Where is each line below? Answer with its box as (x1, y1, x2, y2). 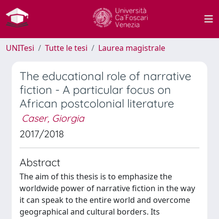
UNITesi (6, 43, 34, 53)
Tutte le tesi (45, 43, 88, 53)
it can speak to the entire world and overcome (20, 195, 190, 205)
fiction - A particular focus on (20, 83, 171, 97)
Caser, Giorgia (22, 112, 84, 124)
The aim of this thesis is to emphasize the (20, 171, 172, 182)
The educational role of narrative (20, 69, 191, 83)
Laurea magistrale (98, 43, 165, 53)
